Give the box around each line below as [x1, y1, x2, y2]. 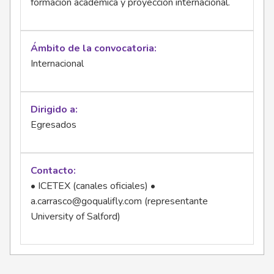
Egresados [31, 117, 76, 131]
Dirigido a [31, 102, 75, 116]
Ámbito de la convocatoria [31, 41, 154, 55]
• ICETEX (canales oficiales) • [31, 179, 155, 193]
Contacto [31, 163, 73, 177]
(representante [142, 194, 208, 208]
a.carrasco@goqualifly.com [31, 194, 142, 208]
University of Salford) [31, 209, 120, 223]
